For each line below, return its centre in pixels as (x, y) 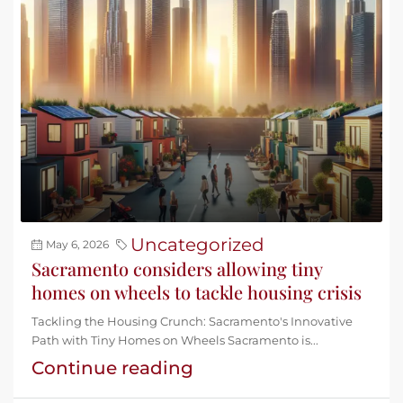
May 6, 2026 (77, 244)
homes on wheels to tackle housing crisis (197, 292)
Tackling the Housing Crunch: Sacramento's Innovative (192, 321)
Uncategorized (197, 245)
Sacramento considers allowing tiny (177, 269)
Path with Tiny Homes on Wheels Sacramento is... (175, 340)
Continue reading (112, 368)
